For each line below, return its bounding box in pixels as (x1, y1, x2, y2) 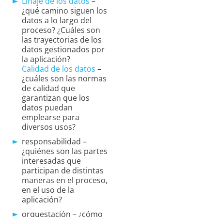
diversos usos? (22, 122, 76, 133)
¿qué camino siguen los (22, 5, 107, 16)
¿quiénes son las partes (22, 146, 108, 157)
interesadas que (22, 155, 81, 167)
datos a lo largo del (22, 15, 92, 26)
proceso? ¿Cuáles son (22, 25, 100, 36)
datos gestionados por (22, 44, 105, 55)
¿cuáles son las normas (22, 73, 107, 84)
